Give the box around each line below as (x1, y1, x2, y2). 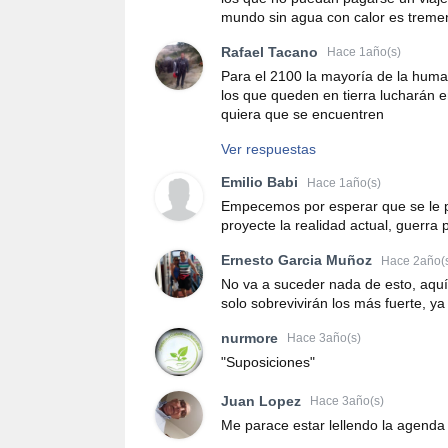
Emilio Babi (221, 174, 298, 191)
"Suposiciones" (221, 353, 315, 370)
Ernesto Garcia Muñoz (221, 252, 372, 269)
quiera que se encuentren (221, 105, 384, 122)
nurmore (221, 329, 278, 346)
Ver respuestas (221, 140, 316, 157)
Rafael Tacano (221, 43, 318, 60)
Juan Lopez (221, 392, 301, 409)
